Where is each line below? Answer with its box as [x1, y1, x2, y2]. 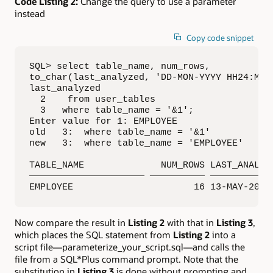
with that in [165, 216, 216, 229]
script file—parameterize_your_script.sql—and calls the [15, 240, 245, 253]
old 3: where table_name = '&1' [29, 127, 210, 138]
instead [15, 7, 45, 19]
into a [210, 228, 236, 241]
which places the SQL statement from [15, 228, 173, 241]
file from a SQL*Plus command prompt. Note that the [15, 252, 238, 265]
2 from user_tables [29, 94, 155, 105]
